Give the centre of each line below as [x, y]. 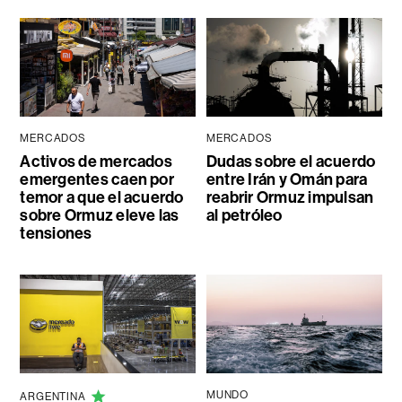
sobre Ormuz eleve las [100, 216]
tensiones [56, 234]
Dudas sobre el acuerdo [291, 162]
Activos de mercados [96, 162]
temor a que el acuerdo [102, 198]
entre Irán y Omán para [287, 180]
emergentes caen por [97, 180]
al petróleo [244, 216]
